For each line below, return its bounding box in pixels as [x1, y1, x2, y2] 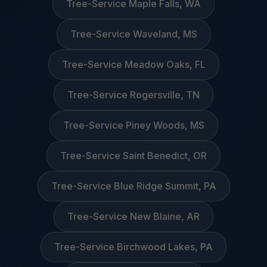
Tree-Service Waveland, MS [70, 28, 197, 40]
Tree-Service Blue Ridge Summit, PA [51, 180, 216, 192]
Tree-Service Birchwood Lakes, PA [54, 241, 213, 253]
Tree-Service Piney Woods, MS [63, 119, 204, 131]
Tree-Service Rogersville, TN [67, 89, 200, 101]
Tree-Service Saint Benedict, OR [60, 150, 207, 162]
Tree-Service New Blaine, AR [67, 210, 200, 222]
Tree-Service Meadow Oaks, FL [61, 58, 206, 70]
